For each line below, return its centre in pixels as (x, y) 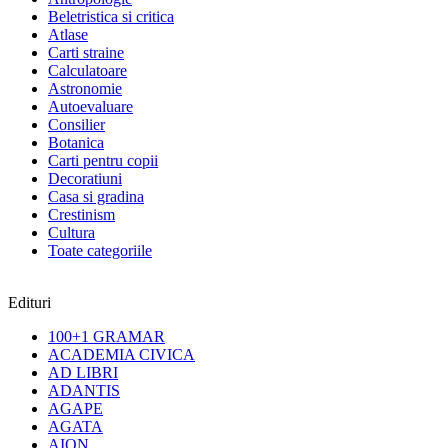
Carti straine (86, 53)
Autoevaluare (90, 107)
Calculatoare (87, 71)
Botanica (76, 143)
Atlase (68, 35)
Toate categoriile (100, 251)
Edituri (29, 303)
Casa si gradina (96, 197)
